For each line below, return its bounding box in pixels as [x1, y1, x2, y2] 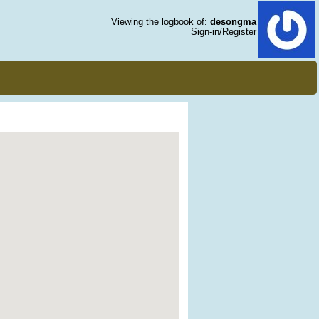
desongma [210, 16, 256, 27]
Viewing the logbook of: [111, 16, 210, 27]
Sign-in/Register [191, 26, 256, 37]
